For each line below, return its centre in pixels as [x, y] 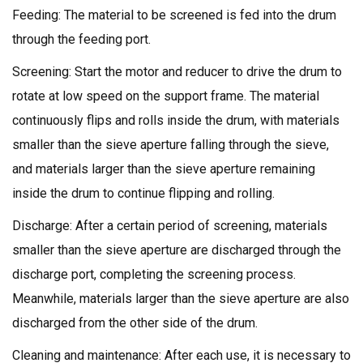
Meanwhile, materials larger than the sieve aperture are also [181, 298]
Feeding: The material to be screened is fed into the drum [174, 15]
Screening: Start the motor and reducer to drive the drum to [177, 71]
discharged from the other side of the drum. [135, 322]
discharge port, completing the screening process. [154, 274]
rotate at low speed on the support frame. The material [166, 96]
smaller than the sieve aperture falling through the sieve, [171, 144]
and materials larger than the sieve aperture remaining [164, 169]
